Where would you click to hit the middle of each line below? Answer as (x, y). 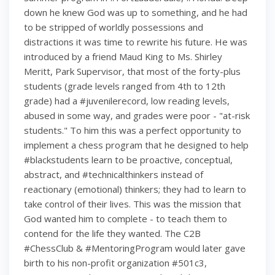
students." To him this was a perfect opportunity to (133, 130)
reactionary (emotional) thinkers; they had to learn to (135, 189)
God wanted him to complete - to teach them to (126, 219)
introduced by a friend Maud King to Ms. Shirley (123, 57)
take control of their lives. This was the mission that (133, 204)
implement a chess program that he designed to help (136, 145)
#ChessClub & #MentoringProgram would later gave (135, 248)
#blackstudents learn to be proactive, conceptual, (128, 160)
